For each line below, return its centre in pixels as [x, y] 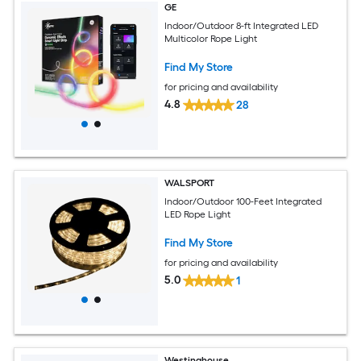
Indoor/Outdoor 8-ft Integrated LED [242, 25]
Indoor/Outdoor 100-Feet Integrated [243, 201]
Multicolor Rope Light [211, 38]
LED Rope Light [198, 214]
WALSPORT [190, 183]
